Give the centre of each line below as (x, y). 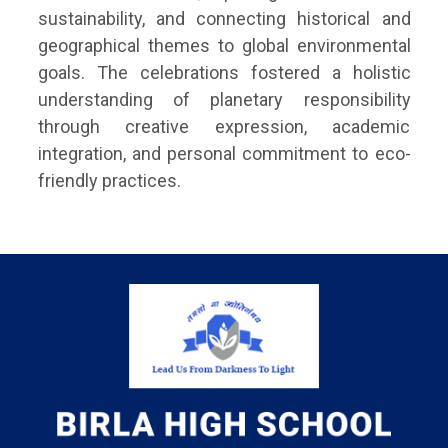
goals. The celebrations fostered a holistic (224, 72)
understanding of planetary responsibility (224, 99)
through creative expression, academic (224, 126)
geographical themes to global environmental (224, 45)
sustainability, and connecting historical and (224, 18)
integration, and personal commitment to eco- (224, 153)
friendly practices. (109, 180)
